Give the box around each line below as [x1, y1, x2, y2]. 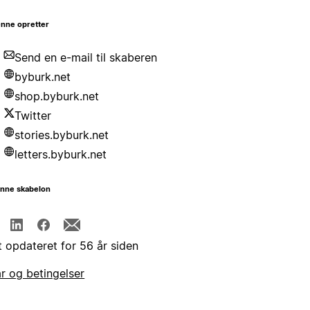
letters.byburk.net [15, 147, 107, 162]
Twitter [15, 109, 52, 123]
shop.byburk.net [15, 89, 100, 104]
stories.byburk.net [15, 128, 109, 143]
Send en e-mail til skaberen [15, 51, 158, 65]
